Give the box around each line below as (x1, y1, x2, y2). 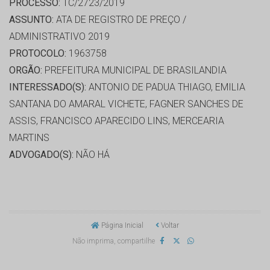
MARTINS (9, 132, 49, 144)
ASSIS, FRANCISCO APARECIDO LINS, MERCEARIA (9, 115, 224, 127)
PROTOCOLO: (9, 48, 66, 60)
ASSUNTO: (9, 14, 54, 26)
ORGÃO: (9, 64, 42, 77)
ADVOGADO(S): (9, 149, 74, 161)
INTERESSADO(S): (9, 81, 86, 93)
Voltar (159, 221, 179, 230)
